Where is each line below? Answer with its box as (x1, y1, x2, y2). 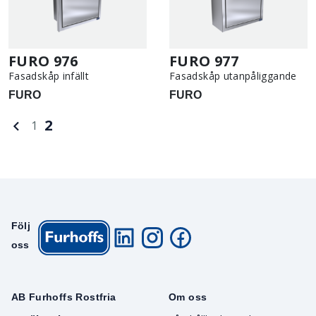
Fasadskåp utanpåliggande (169, 69, 297, 83)
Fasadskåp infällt (8, 69, 90, 83)
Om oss (169, 291, 207, 303)
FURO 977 (169, 51, 239, 71)
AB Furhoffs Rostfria (11, 291, 116, 303)
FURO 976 (8, 51, 78, 71)
